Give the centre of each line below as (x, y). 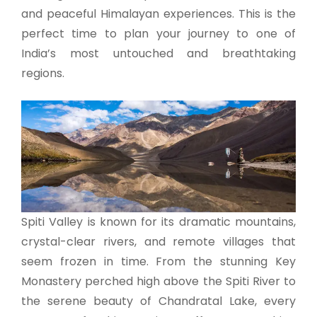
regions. (43, 73)
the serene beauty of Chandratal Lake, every (158, 301)
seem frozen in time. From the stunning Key (158, 261)
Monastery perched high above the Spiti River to (158, 281)
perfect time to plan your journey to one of (158, 33)
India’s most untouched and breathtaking (158, 53)
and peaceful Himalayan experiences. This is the (158, 13)
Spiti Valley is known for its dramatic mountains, (158, 221)
